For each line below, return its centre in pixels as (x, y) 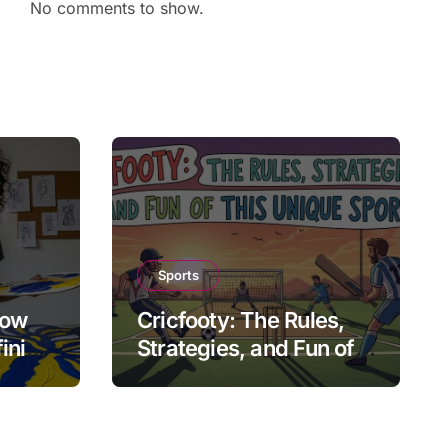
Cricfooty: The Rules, (241, 319)
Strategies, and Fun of (246, 347)
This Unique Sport (226, 375)
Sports (178, 274)
